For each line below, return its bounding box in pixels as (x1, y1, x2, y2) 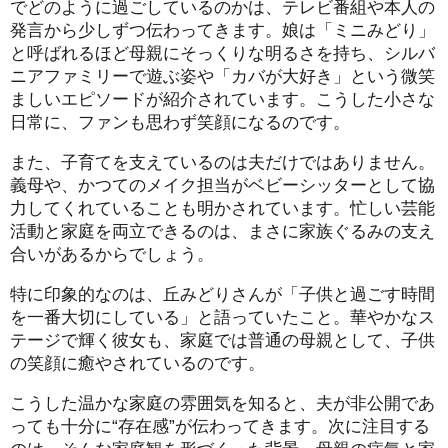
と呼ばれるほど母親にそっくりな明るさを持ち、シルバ (10, 43, 435, 61)
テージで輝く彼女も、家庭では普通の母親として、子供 (10, 330, 435, 348)
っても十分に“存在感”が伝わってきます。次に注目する (10, 416, 430, 434)
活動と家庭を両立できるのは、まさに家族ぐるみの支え (10, 221, 435, 239)
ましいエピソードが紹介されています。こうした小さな (10, 89, 435, 107)
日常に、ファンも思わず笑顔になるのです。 (10, 112, 350, 130)
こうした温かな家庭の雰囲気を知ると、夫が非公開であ (10, 393, 435, 411)
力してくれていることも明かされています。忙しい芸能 (10, 198, 435, 216)
